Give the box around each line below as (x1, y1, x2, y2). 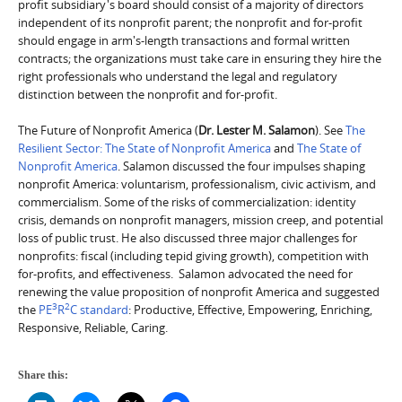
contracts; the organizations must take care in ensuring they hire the (18, 49, 381, 66)
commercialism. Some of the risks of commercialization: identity (18, 193, 356, 210)
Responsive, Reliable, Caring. (18, 319, 168, 336)
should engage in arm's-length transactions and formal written (18, 31, 350, 48)
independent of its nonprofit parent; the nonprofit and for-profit (18, 13, 363, 31)
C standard (70, 301, 128, 318)
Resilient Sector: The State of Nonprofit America (18, 139, 271, 156)
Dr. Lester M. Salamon (198, 121, 315, 138)
